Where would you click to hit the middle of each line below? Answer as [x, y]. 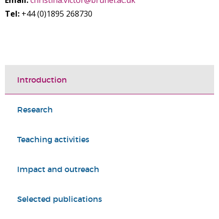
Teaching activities [53, 139]
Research [35, 109]
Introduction [42, 80]
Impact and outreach [58, 169]
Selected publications [60, 199]
